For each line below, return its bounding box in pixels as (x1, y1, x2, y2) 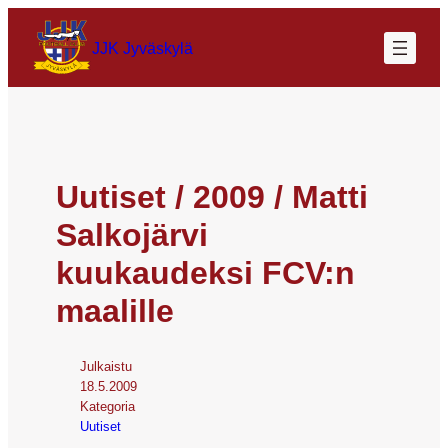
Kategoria (80, 398, 135, 414)
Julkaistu (80, 358, 132, 374)
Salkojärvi (56, 216, 208, 253)
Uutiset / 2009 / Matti (56, 178, 368, 215)
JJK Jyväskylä (92, 38, 193, 57)
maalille (56, 292, 174, 329)
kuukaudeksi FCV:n (56, 254, 355, 291)
